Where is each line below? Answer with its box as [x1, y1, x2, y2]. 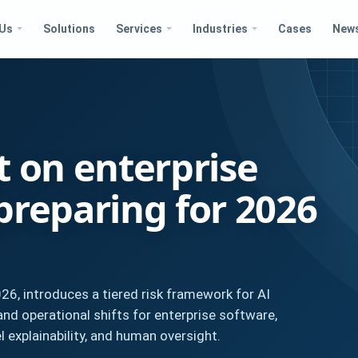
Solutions [42, 22, 95, 35]
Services [115, 22, 162, 35]
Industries [192, 22, 248, 35]
